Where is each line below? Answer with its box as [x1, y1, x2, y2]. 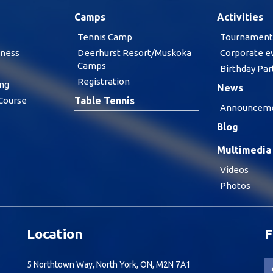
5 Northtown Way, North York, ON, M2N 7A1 [27, 260, 191, 269]
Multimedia [217, 144, 271, 155]
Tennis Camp [77, 32, 132, 42]
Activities [217, 12, 263, 23]
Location [27, 226, 83, 241]
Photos [220, 180, 250, 191]
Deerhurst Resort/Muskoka [77, 48, 191, 58]
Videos [220, 165, 249, 175]
